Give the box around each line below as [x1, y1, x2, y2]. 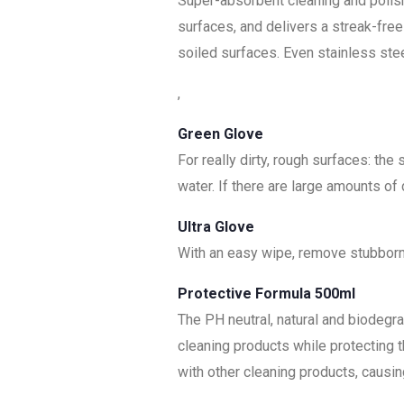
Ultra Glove [178, 218, 258, 236]
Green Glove [178, 125, 263, 143]
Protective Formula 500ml [178, 285, 355, 303]
